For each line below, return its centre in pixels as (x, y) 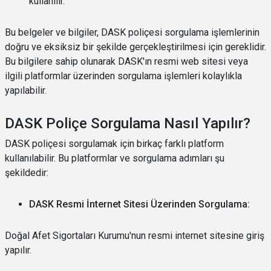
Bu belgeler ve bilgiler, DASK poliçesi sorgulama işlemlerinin (132, 32)
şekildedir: (27, 173)
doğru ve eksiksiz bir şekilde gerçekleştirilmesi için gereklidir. (135, 47)
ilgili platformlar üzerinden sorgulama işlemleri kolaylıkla (123, 76)
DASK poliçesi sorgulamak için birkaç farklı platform (114, 144)
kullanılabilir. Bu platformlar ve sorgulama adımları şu (115, 158)
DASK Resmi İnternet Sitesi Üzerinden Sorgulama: (139, 204)
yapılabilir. (26, 90)
